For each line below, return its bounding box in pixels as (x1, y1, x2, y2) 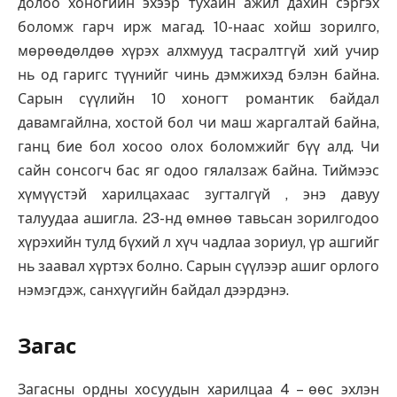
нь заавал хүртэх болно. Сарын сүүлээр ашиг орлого (18, 258, 379, 275)
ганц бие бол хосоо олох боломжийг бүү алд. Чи (18, 138, 379, 155)
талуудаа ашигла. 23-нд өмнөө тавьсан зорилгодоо (18, 210, 379, 227)
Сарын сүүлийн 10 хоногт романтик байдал (18, 90, 379, 107)
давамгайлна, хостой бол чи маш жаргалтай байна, (18, 114, 379, 131)
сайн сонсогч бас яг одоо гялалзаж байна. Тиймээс (18, 162, 379, 179)
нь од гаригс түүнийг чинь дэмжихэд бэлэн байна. (18, 66, 379, 83)
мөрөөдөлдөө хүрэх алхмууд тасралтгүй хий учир (18, 43, 379, 59)
